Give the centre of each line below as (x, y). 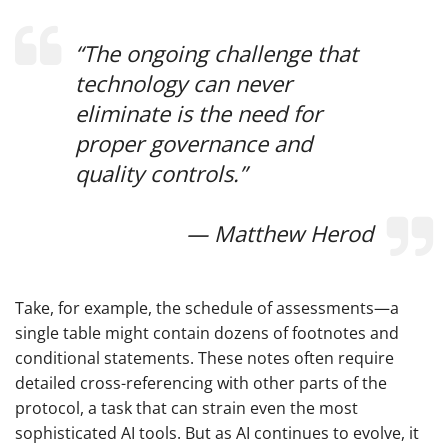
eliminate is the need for (198, 113)
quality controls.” (161, 173)
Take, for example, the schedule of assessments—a (207, 308)
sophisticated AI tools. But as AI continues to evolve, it (217, 433)
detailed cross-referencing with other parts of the (201, 383)
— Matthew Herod (279, 233)
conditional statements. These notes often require (204, 358)
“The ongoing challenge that (216, 53)
